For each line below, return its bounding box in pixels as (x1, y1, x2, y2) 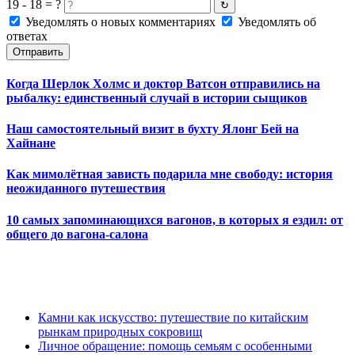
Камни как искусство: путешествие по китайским (38, 311, 308, 325)
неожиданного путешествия (6, 181, 166, 196)
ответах (6, 29, 48, 43)
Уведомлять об (235, 14, 316, 29)
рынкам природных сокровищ (38, 325, 202, 339)
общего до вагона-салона (6, 227, 148, 241)
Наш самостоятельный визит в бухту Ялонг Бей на (6, 122, 299, 136)
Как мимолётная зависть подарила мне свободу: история (6, 167, 333, 181)
